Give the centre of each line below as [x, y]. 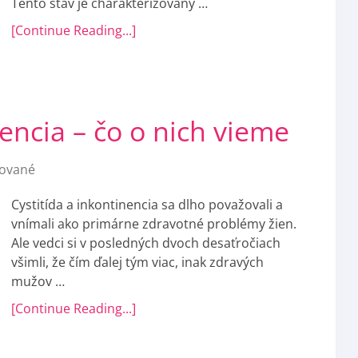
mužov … [38, 281]
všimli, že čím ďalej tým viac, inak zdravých [137, 262]
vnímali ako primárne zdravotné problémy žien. [154, 224]
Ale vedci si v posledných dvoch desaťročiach [146, 243]
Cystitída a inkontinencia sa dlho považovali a [147, 205]
